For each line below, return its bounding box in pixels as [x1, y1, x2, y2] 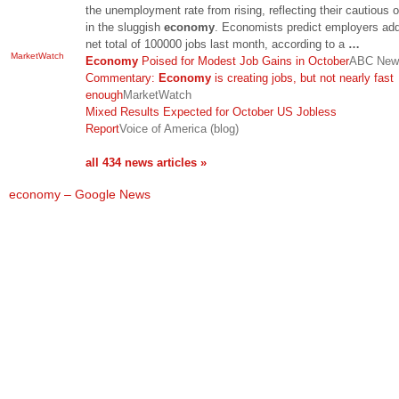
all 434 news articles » [85, 155, 207, 169]
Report [85, 121, 119, 135]
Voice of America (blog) [119, 121, 239, 135]
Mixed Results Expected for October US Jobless [85, 104, 337, 118]
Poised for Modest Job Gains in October [138, 53, 349, 68]
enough [85, 87, 123, 102]
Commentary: [85, 70, 159, 85]
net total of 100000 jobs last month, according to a [85, 37, 348, 51]
